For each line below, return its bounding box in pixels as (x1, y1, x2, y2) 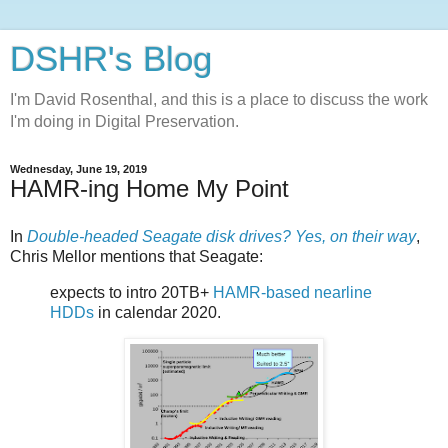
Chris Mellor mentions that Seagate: (10, 247, 263, 265)
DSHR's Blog (10, 40, 212, 78)
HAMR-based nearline (213, 283, 372, 301)
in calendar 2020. (94, 303, 221, 321)
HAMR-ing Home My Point (10, 175, 289, 202)
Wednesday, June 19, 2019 (10, 163, 147, 175)
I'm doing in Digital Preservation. (10, 113, 239, 130)
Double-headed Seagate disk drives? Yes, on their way (27, 227, 416, 245)
